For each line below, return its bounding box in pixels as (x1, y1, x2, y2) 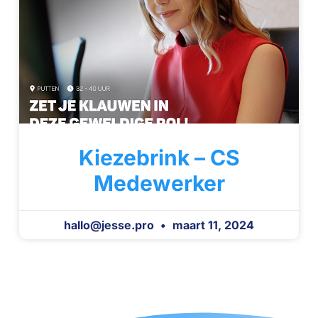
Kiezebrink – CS (78, 144, 240, 170)
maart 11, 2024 (170, 217, 254, 232)
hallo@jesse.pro (64, 217, 157, 232)
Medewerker (93, 170, 225, 196)
